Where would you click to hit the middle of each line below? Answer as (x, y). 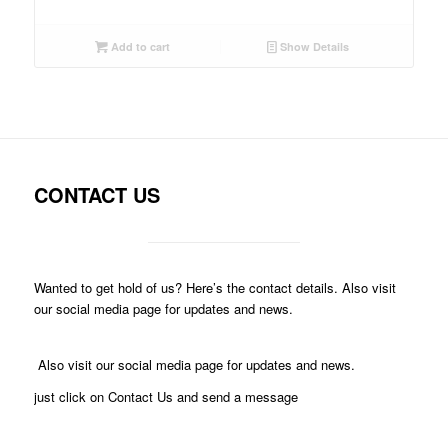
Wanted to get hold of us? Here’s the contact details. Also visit (214, 287)
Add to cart (138, 46)
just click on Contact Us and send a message (165, 396)
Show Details (313, 46)
